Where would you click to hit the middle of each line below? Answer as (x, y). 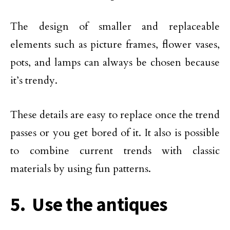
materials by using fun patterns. (81, 168)
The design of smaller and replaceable (115, 26)
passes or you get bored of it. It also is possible (115, 132)
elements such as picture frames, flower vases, (115, 44)
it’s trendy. (34, 80)
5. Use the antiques (89, 204)
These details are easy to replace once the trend (115, 114)
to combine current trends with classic (115, 150)
